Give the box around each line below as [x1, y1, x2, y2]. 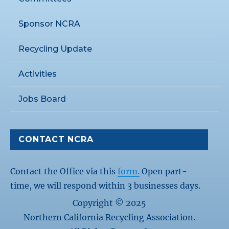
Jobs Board [18, 94, 66, 104]
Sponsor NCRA [18, 18, 81, 29]
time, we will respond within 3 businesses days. [10, 180, 201, 191]
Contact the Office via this [10, 166, 118, 176]
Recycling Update [18, 43, 93, 54]
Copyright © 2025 [72, 198, 146, 209]
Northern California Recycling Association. [23, 212, 195, 223]
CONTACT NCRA [18, 134, 94, 145]
